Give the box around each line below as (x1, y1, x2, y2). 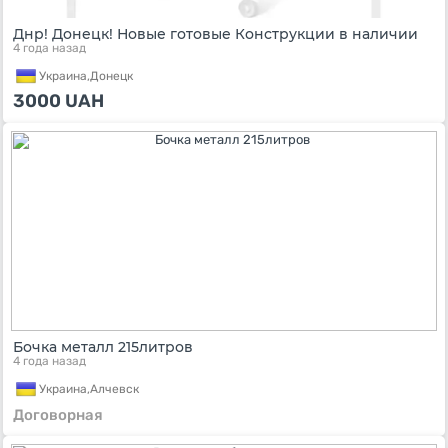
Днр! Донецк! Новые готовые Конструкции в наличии (13, 25, 418, 43)
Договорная (13, 406, 103, 424)
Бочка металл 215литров (13, 338, 193, 356)
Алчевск (90, 381, 139, 396)
